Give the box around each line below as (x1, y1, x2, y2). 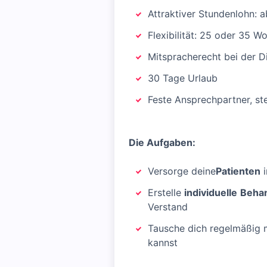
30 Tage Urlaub (148, 72, 218, 84)
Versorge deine (148, 165, 216, 177)
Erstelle (148, 187, 184, 198)
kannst (148, 237, 178, 249)
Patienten (216, 165, 260, 177)
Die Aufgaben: (129, 136, 195, 148)
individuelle (184, 187, 237, 198)
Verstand (148, 201, 188, 213)
